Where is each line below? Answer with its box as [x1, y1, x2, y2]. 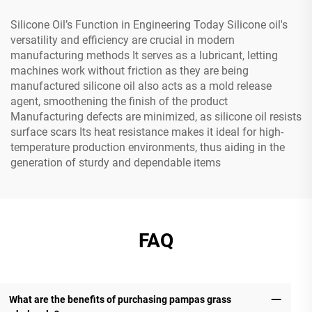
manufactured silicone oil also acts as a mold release [10, 79, 272, 93]
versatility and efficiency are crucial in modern [10, 33, 235, 47]
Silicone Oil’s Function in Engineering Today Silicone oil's [10, 17, 288, 31]
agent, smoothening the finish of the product [10, 94, 228, 108]
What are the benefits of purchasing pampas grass [8, 293, 231, 305]
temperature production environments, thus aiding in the [10, 140, 285, 154]
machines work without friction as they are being [10, 63, 249, 77]
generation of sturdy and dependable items [10, 155, 221, 169]
